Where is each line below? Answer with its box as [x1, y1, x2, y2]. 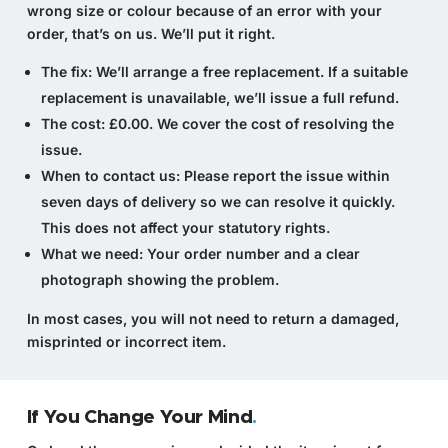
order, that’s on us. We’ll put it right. [26, 24, 275, 42]
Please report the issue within [179, 166, 390, 184]
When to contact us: [40, 166, 180, 184]
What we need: [40, 244, 143, 262]
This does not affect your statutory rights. [40, 218, 330, 236]
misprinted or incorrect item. [26, 332, 226, 350]
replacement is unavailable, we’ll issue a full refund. [40, 88, 399, 106]
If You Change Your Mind [26, 407, 253, 427]
